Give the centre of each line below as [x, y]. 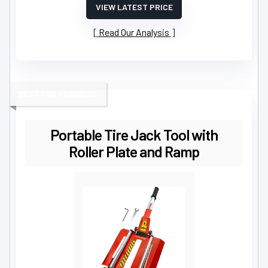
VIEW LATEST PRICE [134, 7]
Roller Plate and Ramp [134, 151]
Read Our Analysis [134, 32]
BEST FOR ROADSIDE [58, 93]
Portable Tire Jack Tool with [134, 134]
